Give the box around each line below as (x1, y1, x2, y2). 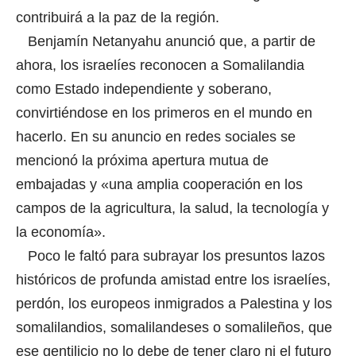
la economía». (16, 223, 110, 240)
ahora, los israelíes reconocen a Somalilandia (16, 56, 304, 73)
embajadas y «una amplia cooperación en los (16, 176, 303, 192)
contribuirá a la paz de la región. (16, 9, 223, 25)
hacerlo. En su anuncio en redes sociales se (16, 128, 296, 145)
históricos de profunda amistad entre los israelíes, (16, 271, 331, 288)
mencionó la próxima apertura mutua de (16, 152, 269, 168)
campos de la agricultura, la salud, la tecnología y (16, 199, 329, 216)
